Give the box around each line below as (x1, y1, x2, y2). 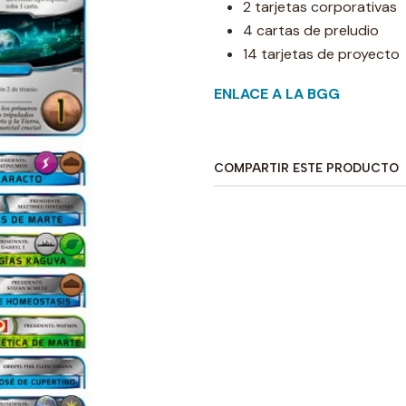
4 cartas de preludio (243, 21, 379, 40)
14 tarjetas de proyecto (243, 44, 400, 63)
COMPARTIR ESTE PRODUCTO (214, 160, 399, 175)
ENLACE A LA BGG (214, 84, 340, 103)
